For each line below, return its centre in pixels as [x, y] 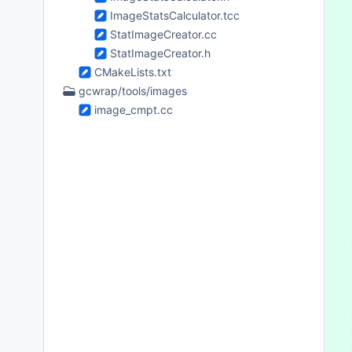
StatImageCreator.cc [163, 34]
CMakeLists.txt [133, 71]
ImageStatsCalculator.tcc [175, 15]
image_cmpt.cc [134, 109]
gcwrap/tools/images [133, 90]
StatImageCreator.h [160, 53]
